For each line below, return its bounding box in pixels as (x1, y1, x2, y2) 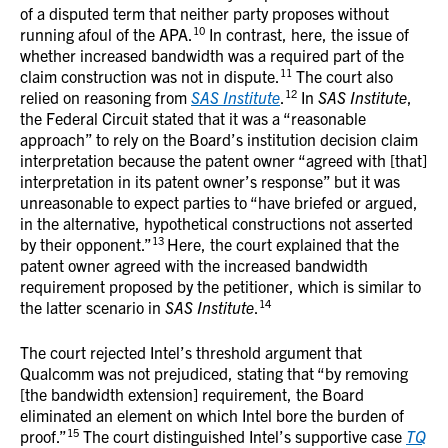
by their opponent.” (20, 234, 152, 254)
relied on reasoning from (20, 87, 191, 107)
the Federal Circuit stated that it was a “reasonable (20, 108, 366, 128)
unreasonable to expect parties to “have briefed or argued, (20, 192, 418, 212)
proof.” (20, 426, 67, 446)
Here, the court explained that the (167, 234, 399, 254)
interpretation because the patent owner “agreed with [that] (20, 150, 427, 170)
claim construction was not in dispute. (20, 66, 280, 86)
